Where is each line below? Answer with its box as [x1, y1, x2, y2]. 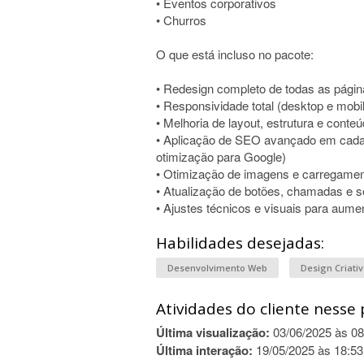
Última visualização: [156, 323, 270, 341]
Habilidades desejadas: [156, 232, 324, 253]
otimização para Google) [156, 148, 286, 165]
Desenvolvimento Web [167, 262, 267, 274]
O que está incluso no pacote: [156, 45, 314, 63]
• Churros [156, 11, 206, 28]
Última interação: [156, 341, 253, 359]
